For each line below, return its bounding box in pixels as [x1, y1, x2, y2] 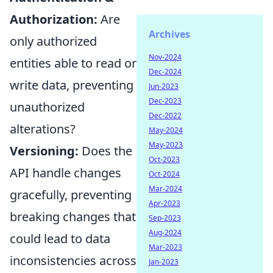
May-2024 [149, 125, 183, 135]
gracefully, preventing [10, 186, 132, 203]
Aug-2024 [149, 227, 182, 238]
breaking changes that [10, 208, 136, 225]
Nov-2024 [149, 52, 182, 62]
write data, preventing [10, 77, 133, 93]
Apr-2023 [149, 198, 180, 208]
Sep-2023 [149, 213, 181, 223]
